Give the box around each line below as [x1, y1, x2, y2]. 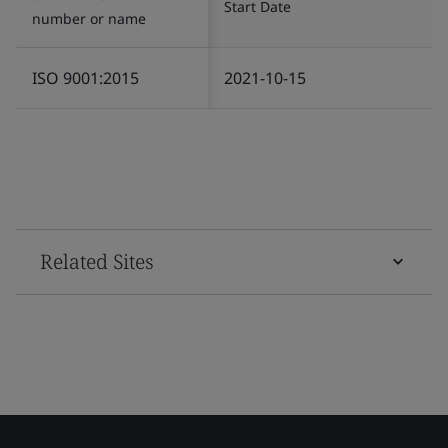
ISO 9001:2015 [32, 66, 139, 89]
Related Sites [40, 247, 154, 275]
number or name [32, 8, 146, 28]
